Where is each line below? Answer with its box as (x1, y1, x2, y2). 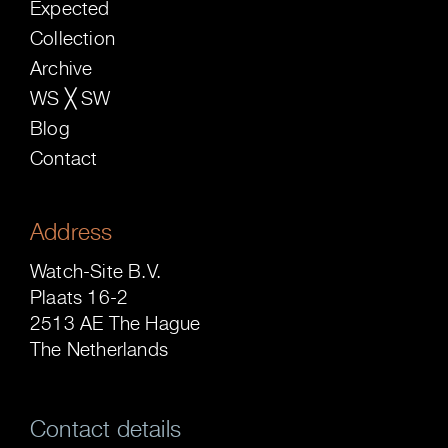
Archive (30, 57, 93, 80)
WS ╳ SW (30, 87, 111, 110)
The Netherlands (30, 338, 168, 361)
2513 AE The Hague (30, 312, 201, 335)
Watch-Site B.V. (30, 260, 161, 283)
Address (30, 218, 113, 246)
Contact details (30, 414, 181, 442)
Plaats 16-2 (30, 286, 129, 309)
